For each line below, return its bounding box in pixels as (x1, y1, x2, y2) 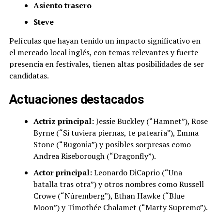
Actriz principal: (33, 116, 94, 127)
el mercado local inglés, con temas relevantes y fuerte (9, 47, 198, 58)
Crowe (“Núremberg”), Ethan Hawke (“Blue (33, 190, 185, 201)
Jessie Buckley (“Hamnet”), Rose (93, 116, 208, 127)
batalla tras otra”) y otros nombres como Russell (33, 179, 204, 190)
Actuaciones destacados (9, 92, 144, 107)
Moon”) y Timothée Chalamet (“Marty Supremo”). (33, 202, 208, 213)
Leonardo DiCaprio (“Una (92, 167, 182, 178)
